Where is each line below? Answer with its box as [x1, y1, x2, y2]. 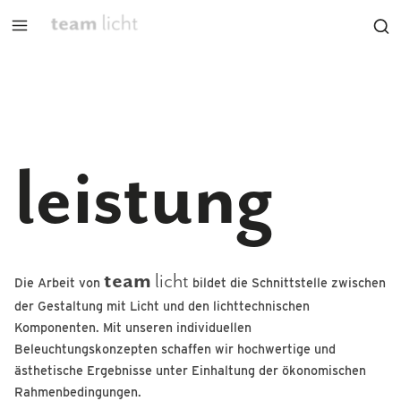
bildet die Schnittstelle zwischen [189, 275, 386, 290]
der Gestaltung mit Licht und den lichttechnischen [14, 298, 310, 313]
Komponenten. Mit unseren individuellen [14, 320, 252, 335]
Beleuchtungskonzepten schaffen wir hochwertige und [14, 341, 336, 356]
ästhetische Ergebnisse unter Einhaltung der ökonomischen [14, 363, 366, 378]
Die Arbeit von [14, 275, 104, 290]
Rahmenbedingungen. [14, 384, 141, 399]
